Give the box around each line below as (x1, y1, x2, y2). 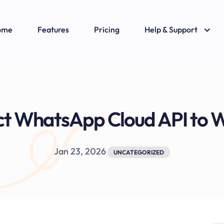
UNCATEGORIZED (113, 148, 164, 156)
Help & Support (144, 24, 197, 34)
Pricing (94, 24, 119, 34)
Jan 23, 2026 (54, 145, 106, 157)
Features (37, 24, 69, 34)
